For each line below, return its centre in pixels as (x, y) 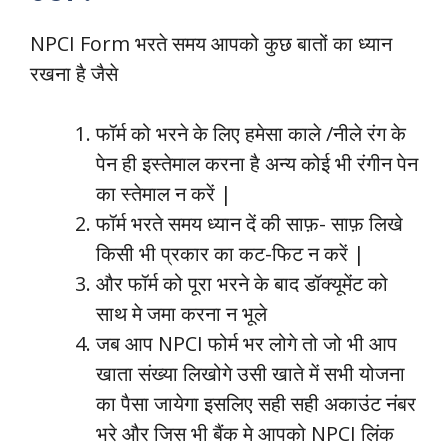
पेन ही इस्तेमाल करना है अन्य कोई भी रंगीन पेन (257, 164)
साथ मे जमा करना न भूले (181, 314)
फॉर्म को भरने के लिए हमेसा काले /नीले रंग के (251, 134)
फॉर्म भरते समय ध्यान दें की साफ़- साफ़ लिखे (249, 224)
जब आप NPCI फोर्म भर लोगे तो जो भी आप (246, 344)
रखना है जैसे (74, 74)
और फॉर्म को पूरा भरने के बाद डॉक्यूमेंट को (242, 284)
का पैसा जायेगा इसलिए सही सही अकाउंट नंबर (256, 404)
